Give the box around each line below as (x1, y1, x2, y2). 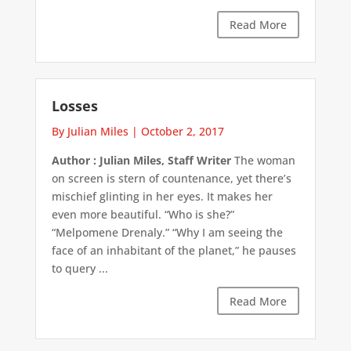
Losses (51, 96, 98, 116)
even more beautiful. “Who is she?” (51, 207, 234, 223)
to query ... (51, 261, 108, 277)
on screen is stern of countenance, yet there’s (51, 171, 291, 186)
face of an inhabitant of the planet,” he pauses (51, 243, 296, 259)
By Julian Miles (51, 124, 128, 139)
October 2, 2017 (140, 124, 224, 139)
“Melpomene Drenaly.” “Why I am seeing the (51, 225, 283, 241)
